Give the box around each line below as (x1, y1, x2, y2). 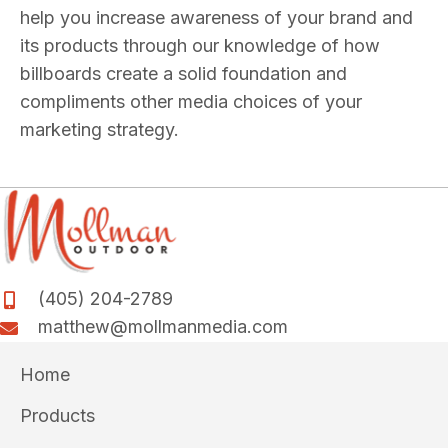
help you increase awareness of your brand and (20, 7, 413, 29)
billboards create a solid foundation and (20, 63, 347, 85)
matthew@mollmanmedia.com (38, 315, 288, 337)
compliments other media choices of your (20, 91, 362, 113)
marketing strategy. (20, 119, 179, 141)
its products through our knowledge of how (20, 35, 380, 57)
